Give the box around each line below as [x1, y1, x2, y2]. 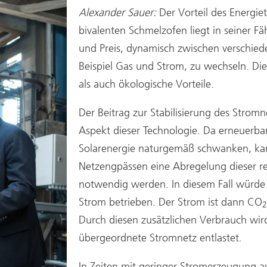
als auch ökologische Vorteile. [79, 77, 214, 91]
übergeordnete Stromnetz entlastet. [79, 231, 242, 244]
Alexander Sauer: [79, 5, 159, 19]
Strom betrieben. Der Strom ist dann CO [79, 195, 262, 209]
